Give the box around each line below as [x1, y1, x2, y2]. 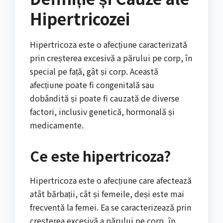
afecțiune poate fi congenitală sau [30, 78, 154, 91]
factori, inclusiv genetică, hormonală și [30, 105, 175, 117]
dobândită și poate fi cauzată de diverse [30, 92, 179, 104]
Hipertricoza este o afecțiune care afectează [30, 174, 192, 186]
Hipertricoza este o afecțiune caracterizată [30, 38, 187, 50]
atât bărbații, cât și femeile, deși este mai [30, 187, 184, 200]
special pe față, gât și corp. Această [30, 65, 158, 77]
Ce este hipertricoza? [30, 145, 171, 166]
